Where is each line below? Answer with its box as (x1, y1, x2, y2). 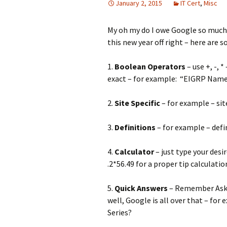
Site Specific (115, 98, 160, 108)
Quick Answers (115, 183, 168, 193)
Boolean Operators (115, 61, 185, 71)
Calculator (115, 146, 154, 157)
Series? (107, 207, 132, 217)
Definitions (115, 122, 156, 132)
